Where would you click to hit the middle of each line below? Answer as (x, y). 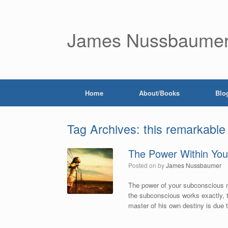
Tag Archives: (105, 129)
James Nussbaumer (194, 165)
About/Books (159, 93)
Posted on (145, 165)
